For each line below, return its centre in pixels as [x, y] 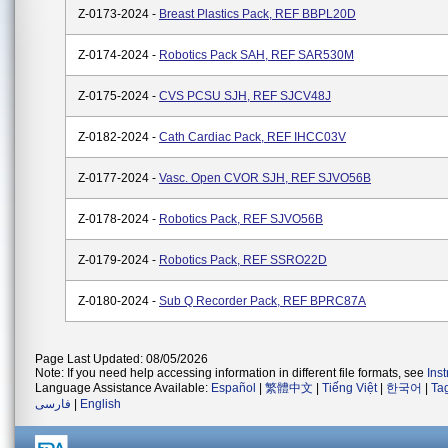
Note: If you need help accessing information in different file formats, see [231, 373]
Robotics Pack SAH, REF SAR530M [256, 55]
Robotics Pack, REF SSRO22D [243, 260]
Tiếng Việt [349, 388]
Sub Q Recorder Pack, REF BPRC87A [262, 301]
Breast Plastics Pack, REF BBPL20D [257, 14]
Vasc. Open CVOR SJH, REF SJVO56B [265, 178]
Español [233, 388]
